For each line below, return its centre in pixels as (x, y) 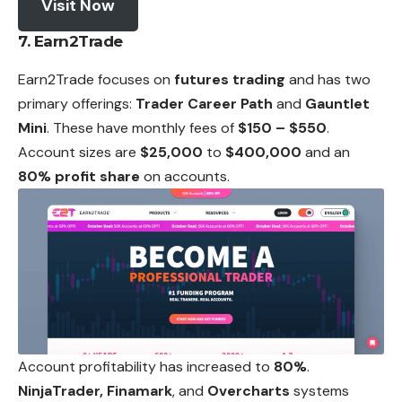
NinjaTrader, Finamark (95, 390)
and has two (328, 79)
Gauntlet (337, 103)
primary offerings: (77, 103)
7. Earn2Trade (70, 41)
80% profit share (79, 176)
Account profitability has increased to (146, 366)
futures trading (230, 79)
